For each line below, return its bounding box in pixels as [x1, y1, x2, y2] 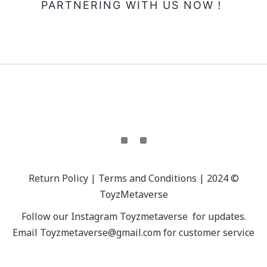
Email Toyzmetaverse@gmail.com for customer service [13, 226, 254, 239]
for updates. [190, 210, 246, 223]
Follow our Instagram [21, 210, 117, 223]
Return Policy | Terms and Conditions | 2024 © [28, 172, 239, 185]
